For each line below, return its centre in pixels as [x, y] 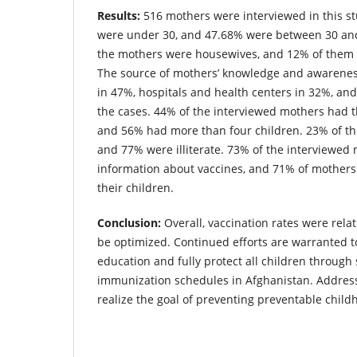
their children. [135, 187]
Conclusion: [129, 222]
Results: [120, 15]
